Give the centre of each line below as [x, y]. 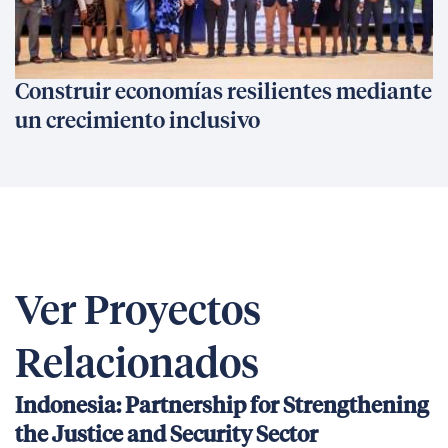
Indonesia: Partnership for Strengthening [222, 407]
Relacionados [137, 366]
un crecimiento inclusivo [137, 122]
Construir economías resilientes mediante [223, 93]
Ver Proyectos [138, 313]
